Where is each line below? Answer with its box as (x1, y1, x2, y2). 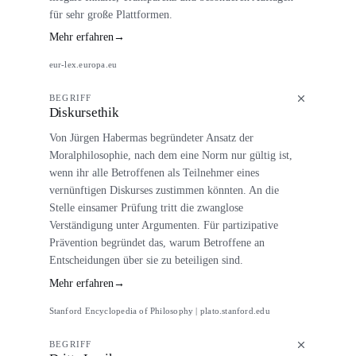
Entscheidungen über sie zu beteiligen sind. (48, 253, 243, 267)
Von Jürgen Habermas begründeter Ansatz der (48, 131, 253, 145)
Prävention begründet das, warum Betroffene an (48, 236, 265, 250)
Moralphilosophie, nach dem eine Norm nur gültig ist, (48, 149, 292, 162)
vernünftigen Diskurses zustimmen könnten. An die (48, 184, 279, 197)
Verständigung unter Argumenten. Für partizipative (48, 219, 278, 232)
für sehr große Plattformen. (48, 7, 172, 21)
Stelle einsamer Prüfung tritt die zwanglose (48, 201, 243, 215)
